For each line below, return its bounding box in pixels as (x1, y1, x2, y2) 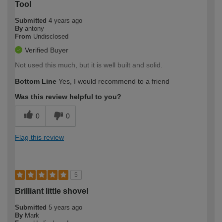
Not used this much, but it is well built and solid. (15, 60, 163, 69)
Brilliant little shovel (15, 186, 88, 195)
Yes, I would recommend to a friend (56, 77, 169, 85)
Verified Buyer (25, 46, 68, 54)
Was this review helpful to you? (15, 92, 121, 101)
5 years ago (49, 203, 82, 211)
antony (25, 24, 44, 32)
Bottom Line (15, 77, 56, 85)
